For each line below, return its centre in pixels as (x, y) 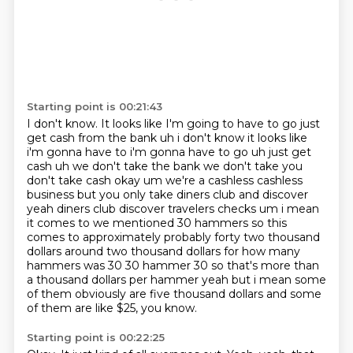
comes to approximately (95, 237)
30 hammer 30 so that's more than (222, 266)
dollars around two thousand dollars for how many (163, 251)
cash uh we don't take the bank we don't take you (164, 166)
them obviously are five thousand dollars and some (181, 294)
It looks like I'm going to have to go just (210, 124)
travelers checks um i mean (243, 209)
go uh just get (272, 152)
